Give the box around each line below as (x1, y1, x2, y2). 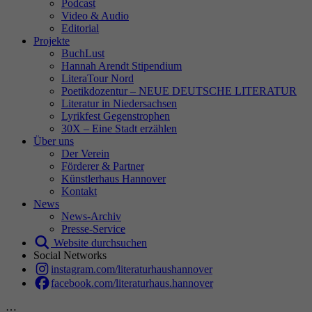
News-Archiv (61, 210, 121, 222)
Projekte (33, 34, 70, 47)
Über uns (33, 134, 74, 147)
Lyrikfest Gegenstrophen (61, 109, 170, 122)
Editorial (61, 22, 99, 34)
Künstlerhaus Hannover (61, 172, 166, 185)
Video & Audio (61, 9, 129, 22)
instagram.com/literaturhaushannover (51, 263, 212, 275)
